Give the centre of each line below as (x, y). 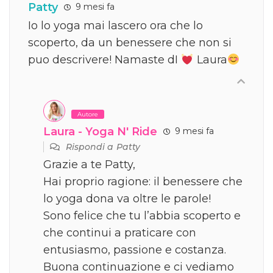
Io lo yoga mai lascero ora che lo (115, 25)
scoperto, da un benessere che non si (130, 42)
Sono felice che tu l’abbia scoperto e (142, 215)
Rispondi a (91, 147)
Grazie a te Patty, (89, 164)
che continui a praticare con (120, 232)
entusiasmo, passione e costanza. (135, 250)
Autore (88, 114)
